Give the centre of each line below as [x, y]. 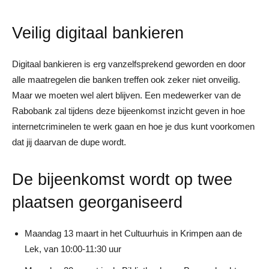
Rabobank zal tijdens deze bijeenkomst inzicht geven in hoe [128, 110]
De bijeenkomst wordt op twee [122, 179]
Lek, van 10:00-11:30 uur [73, 249]
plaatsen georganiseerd [97, 202]
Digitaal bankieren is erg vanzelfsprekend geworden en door [129, 64]
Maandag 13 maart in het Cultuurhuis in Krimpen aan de [133, 233]
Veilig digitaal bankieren [98, 33]
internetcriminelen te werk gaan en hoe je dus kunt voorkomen [133, 126]
